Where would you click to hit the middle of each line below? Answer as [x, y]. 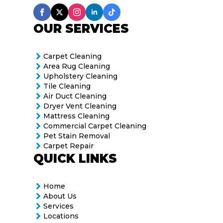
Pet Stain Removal [77, 136]
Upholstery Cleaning [81, 76]
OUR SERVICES [81, 29]
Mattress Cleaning [77, 116]
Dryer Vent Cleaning [80, 106]
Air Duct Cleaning [75, 96]
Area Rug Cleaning [77, 66]
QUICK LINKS [75, 159]
